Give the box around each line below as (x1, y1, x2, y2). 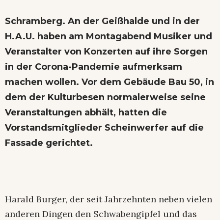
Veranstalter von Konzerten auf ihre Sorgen (5, 46, 208, 57)
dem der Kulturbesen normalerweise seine (5, 91, 206, 103)
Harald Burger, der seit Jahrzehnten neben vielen (5, 193, 212, 205)
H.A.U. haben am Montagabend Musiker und (5, 30, 212, 42)
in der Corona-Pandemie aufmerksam (5, 61, 182, 72)
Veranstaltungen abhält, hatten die (5, 107, 167, 118)
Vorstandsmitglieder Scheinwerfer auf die (5, 122, 204, 133)
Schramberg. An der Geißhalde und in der (5, 15, 200, 27)
